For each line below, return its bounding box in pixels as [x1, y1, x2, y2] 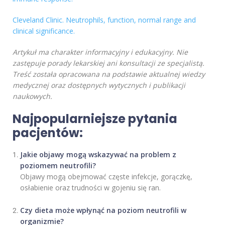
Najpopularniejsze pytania [13, 110, 177, 128]
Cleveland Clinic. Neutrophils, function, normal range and [13, 15, 196, 25]
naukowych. [13, 91, 52, 101]
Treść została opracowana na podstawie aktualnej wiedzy [13, 69, 205, 79]
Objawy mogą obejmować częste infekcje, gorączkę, [20, 172, 192, 182]
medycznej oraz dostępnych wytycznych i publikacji [13, 80, 185, 90]
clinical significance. [13, 26, 77, 36]
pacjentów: [13, 125, 83, 142]
